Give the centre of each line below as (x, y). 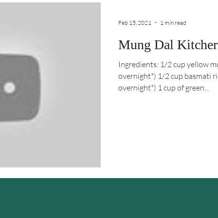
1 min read (173, 22)
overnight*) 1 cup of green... (163, 88)
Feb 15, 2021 (135, 22)
